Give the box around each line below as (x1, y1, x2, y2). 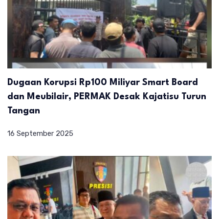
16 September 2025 (7, 129, 73, 138)
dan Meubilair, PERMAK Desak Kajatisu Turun (7, 92, 206, 102)
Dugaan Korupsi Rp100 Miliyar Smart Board (7, 78, 198, 88)
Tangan (7, 107, 40, 116)
